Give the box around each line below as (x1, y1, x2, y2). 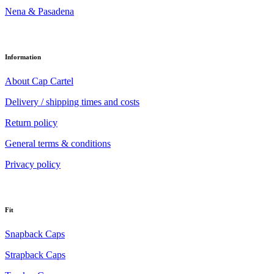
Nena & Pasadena (5, 6, 74, 17)
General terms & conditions (5, 138, 111, 149)
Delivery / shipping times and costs (5, 97, 139, 108)
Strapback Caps (5, 250, 65, 261)
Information (5, 53, 41, 61)
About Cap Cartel (5, 76, 73, 87)
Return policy (5, 117, 57, 128)
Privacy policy (5, 159, 61, 170)
